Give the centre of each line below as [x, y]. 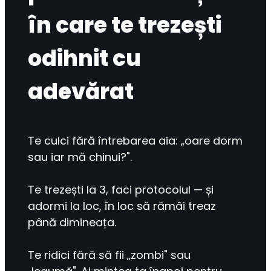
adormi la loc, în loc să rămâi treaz [122, 206]
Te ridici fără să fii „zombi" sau [109, 255]
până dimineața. [72, 223]
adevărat [81, 92]
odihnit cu [85, 59]
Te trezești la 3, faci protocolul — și [121, 190]
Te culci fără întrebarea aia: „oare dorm [135, 141]
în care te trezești [125, 25]
